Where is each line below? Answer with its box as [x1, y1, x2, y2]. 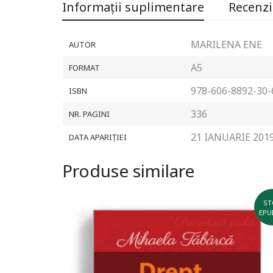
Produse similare [62, 159, 194, 182]
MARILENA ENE [191, 38, 262, 51]
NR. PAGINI [69, 108, 110, 119]
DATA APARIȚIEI [69, 132, 127, 143]
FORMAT [69, 62, 100, 73]
